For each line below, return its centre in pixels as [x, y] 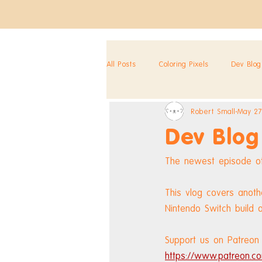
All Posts [121, 64]
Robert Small [213, 111]
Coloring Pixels [184, 64]
